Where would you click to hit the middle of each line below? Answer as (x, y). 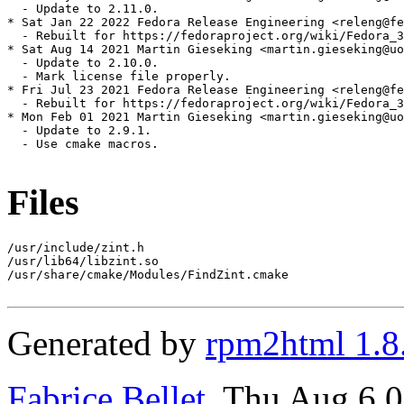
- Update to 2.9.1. (79, 131)
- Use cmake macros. (83, 144)
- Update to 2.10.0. (83, 63)
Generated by (106, 343)
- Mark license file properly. (119, 77)
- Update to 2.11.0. (83, 9)
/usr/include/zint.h (76, 247)
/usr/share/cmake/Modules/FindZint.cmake (148, 274)
